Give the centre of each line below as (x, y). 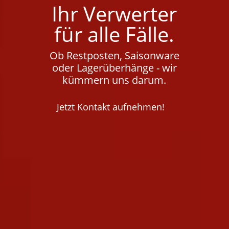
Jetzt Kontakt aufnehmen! (110, 107)
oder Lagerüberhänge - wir (114, 67)
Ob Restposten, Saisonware (114, 55)
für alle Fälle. (114, 34)
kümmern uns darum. (114, 80)
